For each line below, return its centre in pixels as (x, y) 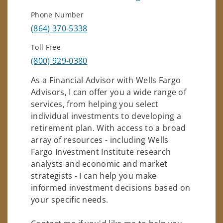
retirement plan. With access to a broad (109, 128)
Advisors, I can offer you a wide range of (109, 92)
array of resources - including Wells (100, 140)
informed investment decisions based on (111, 187)
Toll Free (46, 47)
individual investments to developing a (106, 116)
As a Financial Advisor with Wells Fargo (106, 80)
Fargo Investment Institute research (101, 152)
